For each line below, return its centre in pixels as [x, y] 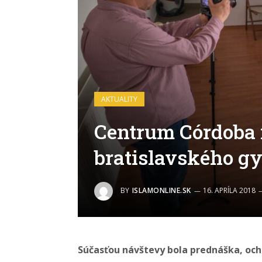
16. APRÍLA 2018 [229, 190]
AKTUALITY [119, 99]
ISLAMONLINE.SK [162, 190]
